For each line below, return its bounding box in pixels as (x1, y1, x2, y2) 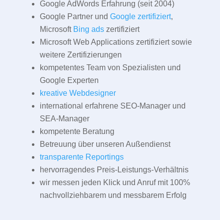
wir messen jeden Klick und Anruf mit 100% (39, 178, 190, 187)
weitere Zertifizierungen (39, 50, 122, 59)
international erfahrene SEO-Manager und (39, 101, 186, 110)
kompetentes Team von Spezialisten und (39, 63, 181, 72)
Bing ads (73, 25, 104, 33)
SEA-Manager (39, 114, 89, 123)
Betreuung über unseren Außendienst (39, 139, 170, 148)
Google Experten (39, 76, 99, 84)
